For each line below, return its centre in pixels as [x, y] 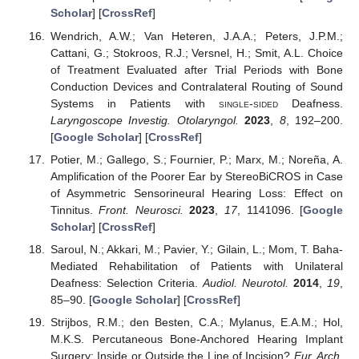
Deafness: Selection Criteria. [126, 282]
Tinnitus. [75, 210]
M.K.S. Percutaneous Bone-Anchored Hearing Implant [196, 339]
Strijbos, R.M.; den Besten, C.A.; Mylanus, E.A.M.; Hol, [196, 322]
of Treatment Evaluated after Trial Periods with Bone [196, 69]
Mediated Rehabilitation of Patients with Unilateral [196, 266]
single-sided [248, 103]
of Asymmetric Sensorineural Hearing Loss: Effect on [196, 193]
